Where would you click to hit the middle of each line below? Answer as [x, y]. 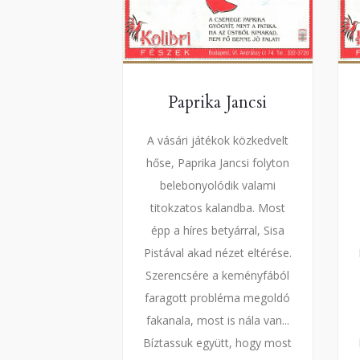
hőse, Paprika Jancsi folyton [217, 163]
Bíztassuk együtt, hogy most [218, 343]
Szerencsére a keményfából [218, 276]
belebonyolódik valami [217, 186]
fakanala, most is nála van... [217, 321]
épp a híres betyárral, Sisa [217, 231]
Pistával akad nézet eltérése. [217, 253]
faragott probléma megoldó [218, 298]
